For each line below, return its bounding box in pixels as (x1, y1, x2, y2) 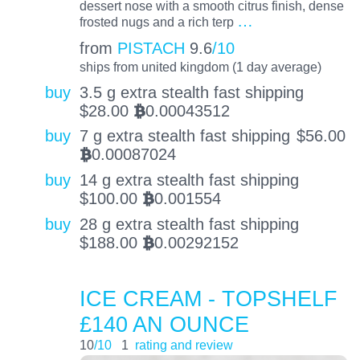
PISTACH (117, 39, 185, 57)
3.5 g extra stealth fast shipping (79, 83, 304, 101)
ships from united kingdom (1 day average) (79, 59, 321, 74)
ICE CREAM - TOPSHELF (79, 285, 337, 311)
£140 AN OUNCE (79, 311, 249, 337)
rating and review (134, 337, 233, 352)
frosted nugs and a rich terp (79, 14, 237, 30)
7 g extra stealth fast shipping (79, 127, 290, 145)
